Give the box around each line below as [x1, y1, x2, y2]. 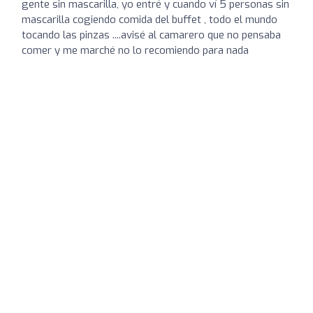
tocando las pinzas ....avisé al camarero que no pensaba [22, 28, 281, 42]
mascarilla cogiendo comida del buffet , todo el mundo [22, 13, 277, 27]
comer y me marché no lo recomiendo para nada [22, 43, 249, 57]
